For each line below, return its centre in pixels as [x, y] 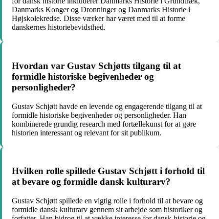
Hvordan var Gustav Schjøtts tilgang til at [96, 66]
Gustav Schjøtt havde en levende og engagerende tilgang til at [107, 106]
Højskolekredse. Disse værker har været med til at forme [99, 19]
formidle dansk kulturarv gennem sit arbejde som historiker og [107, 210]
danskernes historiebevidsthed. [59, 27]
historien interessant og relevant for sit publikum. [87, 132]
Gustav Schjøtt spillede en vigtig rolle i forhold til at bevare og [107, 201]
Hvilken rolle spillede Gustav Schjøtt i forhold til [108, 171]
